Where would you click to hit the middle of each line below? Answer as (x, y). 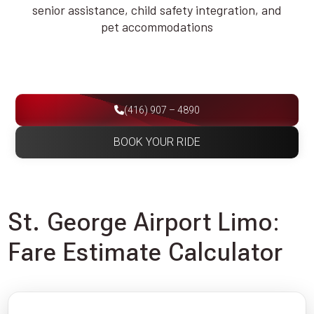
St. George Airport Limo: (144, 222)
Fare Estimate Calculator (146, 252)
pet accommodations (157, 27)
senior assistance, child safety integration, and (157, 10)
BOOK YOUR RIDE (157, 142)
